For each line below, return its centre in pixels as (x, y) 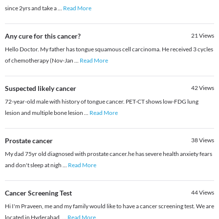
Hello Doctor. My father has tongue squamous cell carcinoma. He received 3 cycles (109, 49)
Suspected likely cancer (41, 88)
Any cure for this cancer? (43, 36)
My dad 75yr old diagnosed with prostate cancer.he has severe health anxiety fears (109, 154)
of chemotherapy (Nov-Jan (40, 61)
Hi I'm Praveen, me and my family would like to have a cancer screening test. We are (109, 206)
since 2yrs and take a (31, 8)
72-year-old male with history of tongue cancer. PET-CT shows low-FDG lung (102, 102)
